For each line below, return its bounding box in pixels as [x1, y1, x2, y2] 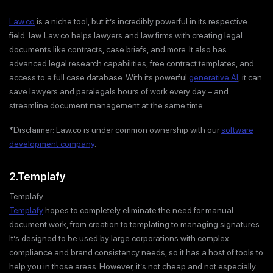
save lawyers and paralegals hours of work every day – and [9, 86, 229, 96]
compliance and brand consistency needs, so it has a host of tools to [9, 247, 263, 257]
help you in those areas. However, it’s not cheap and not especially [9, 261, 256, 271]
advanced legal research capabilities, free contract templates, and [9, 58, 254, 68]
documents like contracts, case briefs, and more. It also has [9, 44, 227, 54]
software [221, 125, 253, 135]
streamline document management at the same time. [9, 100, 205, 110]
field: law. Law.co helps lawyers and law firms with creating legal [9, 30, 243, 40]
